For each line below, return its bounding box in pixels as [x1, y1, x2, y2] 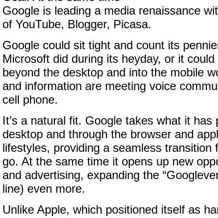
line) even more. [2, 182, 85, 195]
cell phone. [2, 93, 58, 106]
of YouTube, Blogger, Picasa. [2, 18, 151, 31]
